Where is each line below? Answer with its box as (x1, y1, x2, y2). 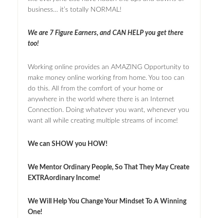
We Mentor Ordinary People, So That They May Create (27, 163, 189, 171)
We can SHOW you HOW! (27, 140, 108, 147)
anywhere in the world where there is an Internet (27, 95, 174, 103)
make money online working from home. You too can (27, 74, 184, 81)
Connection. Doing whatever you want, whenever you (27, 106, 189, 113)
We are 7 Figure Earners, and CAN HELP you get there (27, 29, 183, 36)
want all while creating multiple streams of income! (27, 117, 178, 124)
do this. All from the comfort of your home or (27, 85, 163, 92)
